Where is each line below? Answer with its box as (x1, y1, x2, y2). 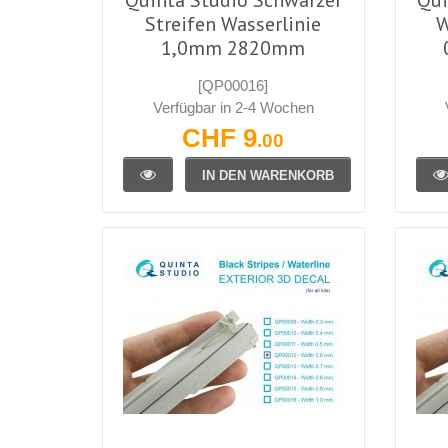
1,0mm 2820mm (161, 34, 306, 61)
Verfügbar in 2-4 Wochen (152, 98, 314, 116)
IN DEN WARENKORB (202, 167, 334, 183)
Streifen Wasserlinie (145, 10, 322, 37)
